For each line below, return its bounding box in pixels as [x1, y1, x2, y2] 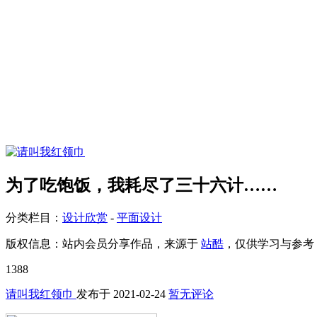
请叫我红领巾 [6, 287, 76, 300]
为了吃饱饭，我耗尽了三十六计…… [6, 175, 277, 195]
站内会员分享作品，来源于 [62, 237, 201, 250]
